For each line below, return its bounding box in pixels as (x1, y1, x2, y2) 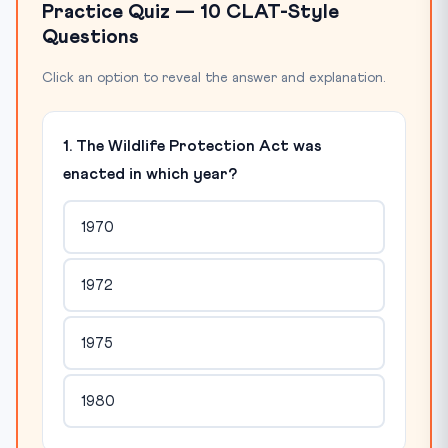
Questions (42, 27, 139, 47)
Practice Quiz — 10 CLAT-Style (42, 2, 339, 22)
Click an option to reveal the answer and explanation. (42, 71, 385, 85)
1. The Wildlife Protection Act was (63, 138, 322, 154)
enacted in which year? (63, 166, 237, 182)
